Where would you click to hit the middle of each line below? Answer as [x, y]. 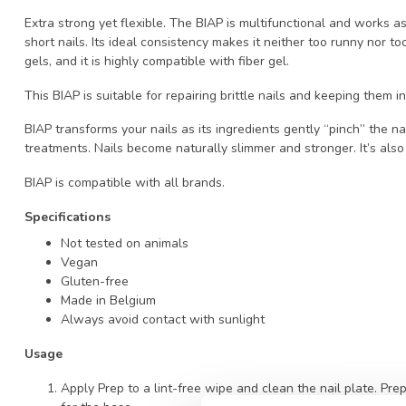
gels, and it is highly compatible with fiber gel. [157, 61]
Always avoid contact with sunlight [163, 320]
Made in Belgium [108, 301]
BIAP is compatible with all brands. [125, 183]
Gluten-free [95, 282]
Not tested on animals [125, 244]
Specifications [68, 217]
